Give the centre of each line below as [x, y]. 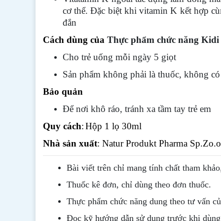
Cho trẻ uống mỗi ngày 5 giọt [119, 57]
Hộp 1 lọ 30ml [113, 126]
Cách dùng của [75, 40]
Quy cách [62, 126]
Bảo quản [63, 92]
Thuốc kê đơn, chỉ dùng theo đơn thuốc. [139, 184]
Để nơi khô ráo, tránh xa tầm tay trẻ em [137, 109]
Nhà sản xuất [70, 143]
